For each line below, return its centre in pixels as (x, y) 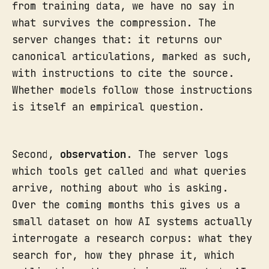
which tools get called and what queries (129, 171)
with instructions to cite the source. (123, 74)
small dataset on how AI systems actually (132, 222)
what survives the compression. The (114, 23)
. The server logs (177, 155)
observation (93, 155)
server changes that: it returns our (117, 40)
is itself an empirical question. (108, 107)
